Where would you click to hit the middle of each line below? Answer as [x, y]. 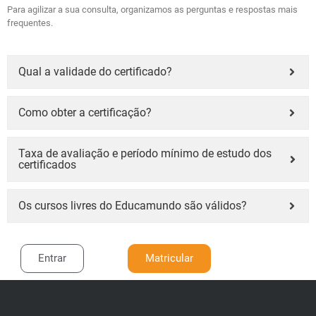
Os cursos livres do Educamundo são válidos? [133, 206]
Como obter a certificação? [85, 113]
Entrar [52, 259]
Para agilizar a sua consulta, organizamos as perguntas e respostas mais [152, 10]
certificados [47, 165]
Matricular [169, 259]
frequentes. [30, 23]
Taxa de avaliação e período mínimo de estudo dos [145, 154]
